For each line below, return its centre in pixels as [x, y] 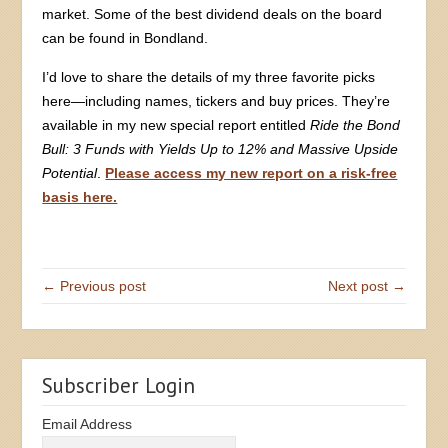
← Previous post [94, 286]
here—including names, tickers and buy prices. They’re [216, 101]
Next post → [366, 286]
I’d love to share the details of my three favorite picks [209, 77]
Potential [70, 173]
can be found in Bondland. [125, 38]
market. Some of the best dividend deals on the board [212, 14]
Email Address [87, 424]
